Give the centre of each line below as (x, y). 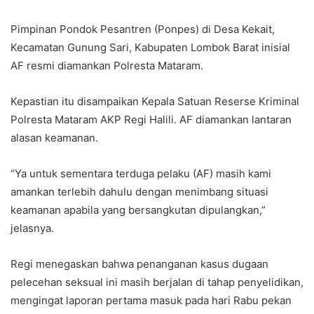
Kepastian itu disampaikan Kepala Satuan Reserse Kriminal (155, 102)
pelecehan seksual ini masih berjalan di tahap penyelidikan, (157, 282)
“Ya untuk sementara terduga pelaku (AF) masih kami (141, 174)
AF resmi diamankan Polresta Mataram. (107, 66)
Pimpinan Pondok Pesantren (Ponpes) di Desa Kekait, (143, 29)
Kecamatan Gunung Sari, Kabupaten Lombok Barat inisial (150, 48)
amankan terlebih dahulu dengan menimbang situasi (139, 192)
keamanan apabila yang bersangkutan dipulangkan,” (138, 210)
